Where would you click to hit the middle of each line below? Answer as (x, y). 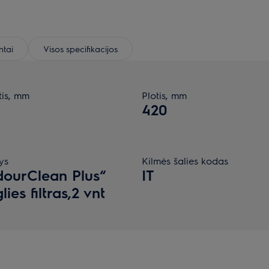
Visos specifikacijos (80, 48)
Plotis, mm (164, 95)
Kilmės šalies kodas (185, 161)
